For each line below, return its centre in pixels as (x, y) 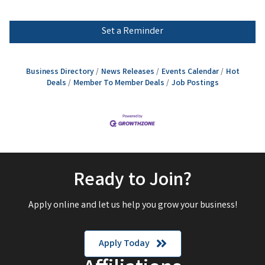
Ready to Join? (132, 181)
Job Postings (195, 84)
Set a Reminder (132, 32)
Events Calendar (190, 72)
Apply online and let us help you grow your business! (132, 205)
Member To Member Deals (119, 84)
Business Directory (60, 72)
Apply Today (124, 244)
